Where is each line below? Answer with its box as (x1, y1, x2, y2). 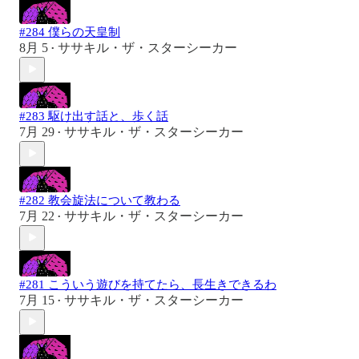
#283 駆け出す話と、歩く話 (19, 109, 168, 123)
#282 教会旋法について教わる (19, 193, 180, 207)
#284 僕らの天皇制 (19, 25, 120, 38)
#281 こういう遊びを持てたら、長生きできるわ (19, 277, 276, 291)
